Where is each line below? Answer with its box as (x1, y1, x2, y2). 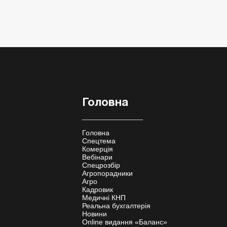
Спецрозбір (82, 161, 120, 169)
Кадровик (82, 185, 113, 194)
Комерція (82, 145, 113, 153)
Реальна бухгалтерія (82, 202, 150, 210)
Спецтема (82, 137, 116, 145)
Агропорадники (82, 169, 133, 177)
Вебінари (82, 153, 112, 161)
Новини (82, 210, 107, 218)
